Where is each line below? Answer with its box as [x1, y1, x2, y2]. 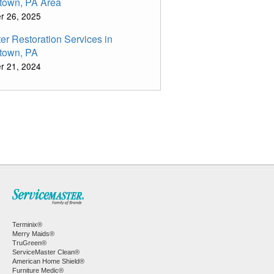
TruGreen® [12, 239, 46, 246]
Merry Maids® [12, 230, 54, 237]
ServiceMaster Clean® [12, 248, 80, 256]
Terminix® [12, 221, 42, 228]
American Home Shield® [12, 257, 84, 265]
